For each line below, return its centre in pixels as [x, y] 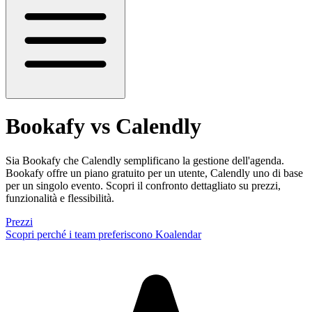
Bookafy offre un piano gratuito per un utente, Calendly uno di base [154, 173]
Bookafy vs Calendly [103, 126]
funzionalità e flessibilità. [60, 198]
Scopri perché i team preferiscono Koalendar [103, 234]
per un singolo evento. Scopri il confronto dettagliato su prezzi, [143, 185]
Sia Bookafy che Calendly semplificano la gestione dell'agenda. [145, 160]
